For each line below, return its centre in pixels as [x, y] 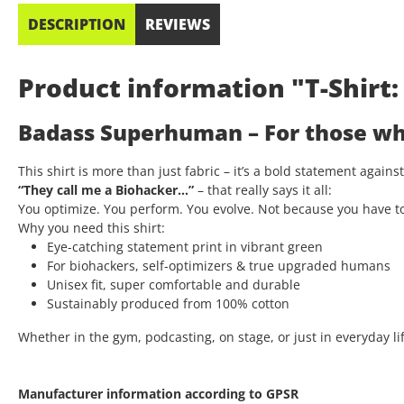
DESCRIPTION [77, 25]
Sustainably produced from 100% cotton [168, 304]
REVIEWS [178, 25]
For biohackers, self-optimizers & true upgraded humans [219, 266]
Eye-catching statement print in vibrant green [185, 247]
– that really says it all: [263, 190]
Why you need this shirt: [92, 228]
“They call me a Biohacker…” [106, 190]
